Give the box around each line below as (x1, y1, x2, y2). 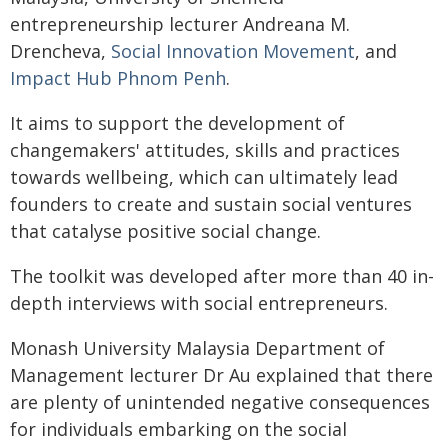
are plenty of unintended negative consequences (10, 389, 430, 414)
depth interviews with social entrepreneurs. (10, 290, 388, 315)
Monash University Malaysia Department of (10, 335, 385, 360)
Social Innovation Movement (111, 38, 355, 63)
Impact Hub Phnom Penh (10, 65, 226, 90)
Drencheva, (10, 38, 111, 63)
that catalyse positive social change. (10, 218, 321, 243)
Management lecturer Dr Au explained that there (10, 362, 433, 387)
